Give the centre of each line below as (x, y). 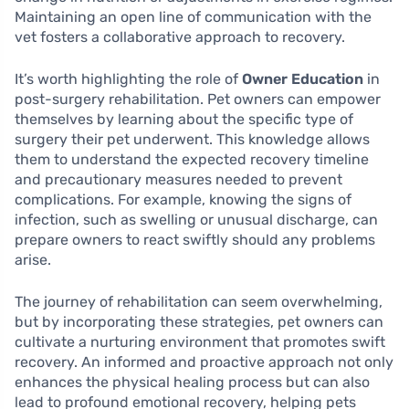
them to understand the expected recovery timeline (192, 160)
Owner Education (303, 79)
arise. (33, 260)
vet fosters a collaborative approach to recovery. (180, 37)
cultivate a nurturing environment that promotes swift (200, 342)
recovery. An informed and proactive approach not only (204, 362)
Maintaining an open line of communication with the (193, 17)
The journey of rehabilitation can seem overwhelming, (199, 302)
